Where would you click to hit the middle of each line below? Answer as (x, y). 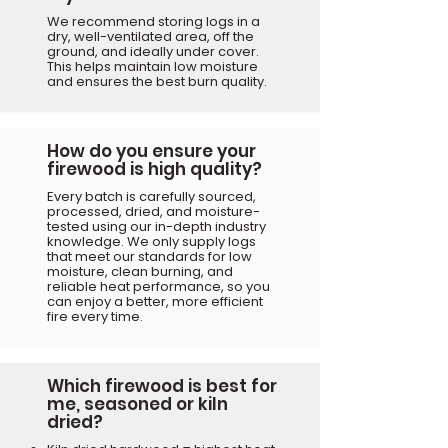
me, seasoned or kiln (137, 403)
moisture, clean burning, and (140, 271)
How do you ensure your (151, 150)
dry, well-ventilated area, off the (150, 36)
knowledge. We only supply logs (151, 241)
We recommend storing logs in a (153, 21)
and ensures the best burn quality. (157, 81)
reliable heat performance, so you (158, 286)
